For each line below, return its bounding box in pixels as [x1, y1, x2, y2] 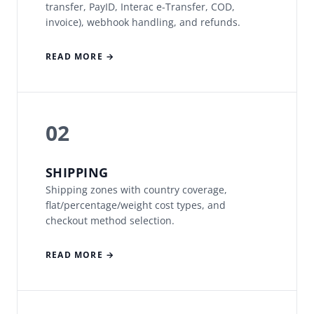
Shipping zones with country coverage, [46, 183, 227, 197]
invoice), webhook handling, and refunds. [46, 15, 240, 29]
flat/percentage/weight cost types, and [46, 198, 226, 212]
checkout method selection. [46, 214, 175, 228]
